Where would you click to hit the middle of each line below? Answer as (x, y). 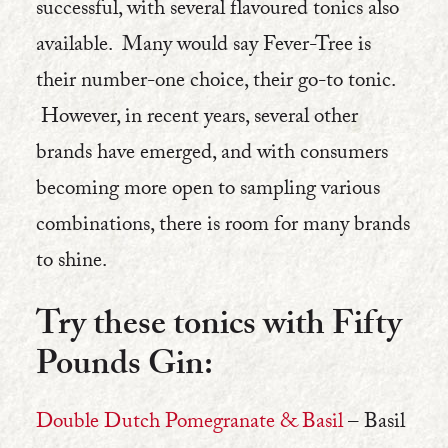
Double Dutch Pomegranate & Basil (189, 424)
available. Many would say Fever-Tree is (203, 47)
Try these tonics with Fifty (219, 328)
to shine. (71, 263)
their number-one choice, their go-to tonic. (215, 83)
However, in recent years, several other (197, 119)
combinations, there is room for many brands (223, 227)
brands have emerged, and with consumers (212, 155)
